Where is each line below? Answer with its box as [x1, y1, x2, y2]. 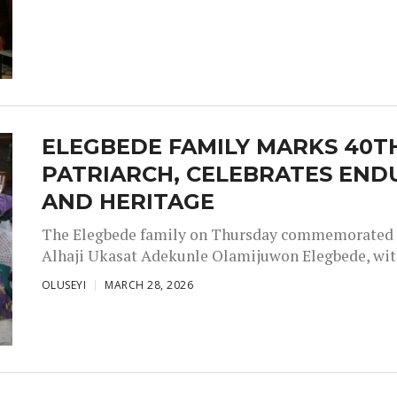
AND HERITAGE [41, 188, 214, 214]
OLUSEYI [41, 276, 87, 292]
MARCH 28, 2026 [105, 276, 194, 292]
